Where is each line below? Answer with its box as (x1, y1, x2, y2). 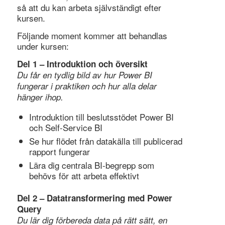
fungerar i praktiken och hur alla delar (17, 80, 157, 92)
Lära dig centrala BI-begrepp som (29, 158, 154, 171)
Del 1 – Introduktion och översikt (17, 58, 148, 70)
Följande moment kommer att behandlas (17, 29, 167, 42)
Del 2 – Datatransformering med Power (17, 191, 172, 204)
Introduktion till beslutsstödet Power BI (29, 110, 174, 123)
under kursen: (17, 39, 69, 52)
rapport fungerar (29, 145, 90, 158)
